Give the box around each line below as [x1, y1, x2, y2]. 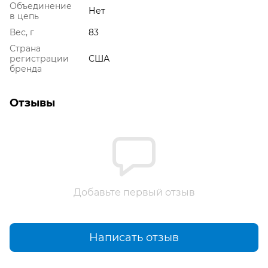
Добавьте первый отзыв [73, 187, 195, 199]
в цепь [10, 11, 39, 22]
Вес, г [10, 27, 34, 38]
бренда [10, 63, 42, 75]
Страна [10, 43, 41, 54]
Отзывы [10, 96, 55, 110]
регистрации [10, 53, 69, 65]
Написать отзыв [89, 230, 179, 244]
